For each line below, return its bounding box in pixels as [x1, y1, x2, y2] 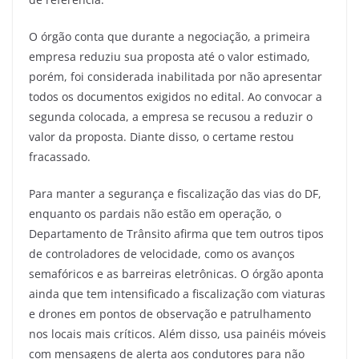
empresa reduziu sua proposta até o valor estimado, [29, 48, 310, 64]
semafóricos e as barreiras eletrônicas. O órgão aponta [29, 265, 324, 281]
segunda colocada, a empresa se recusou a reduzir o [29, 108, 313, 124]
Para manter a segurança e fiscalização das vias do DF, [29, 185, 321, 201]
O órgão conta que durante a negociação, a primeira [29, 28, 310, 44]
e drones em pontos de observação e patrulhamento [29, 305, 311, 321]
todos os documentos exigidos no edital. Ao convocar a [29, 88, 322, 104]
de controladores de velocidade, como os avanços [29, 245, 295, 261]
